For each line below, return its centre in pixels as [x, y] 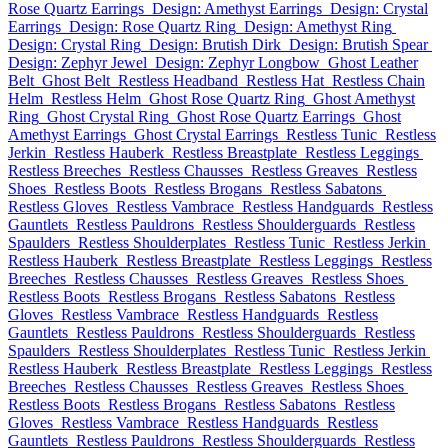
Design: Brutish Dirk [215, 44]
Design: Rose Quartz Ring [152, 26]
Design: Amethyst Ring [318, 26]
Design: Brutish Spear [358, 44]
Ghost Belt [76, 80]
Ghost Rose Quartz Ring [227, 98]
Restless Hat [285, 80]
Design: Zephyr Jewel [77, 62]
